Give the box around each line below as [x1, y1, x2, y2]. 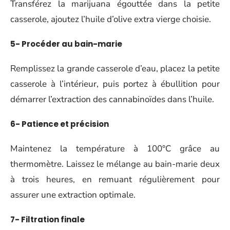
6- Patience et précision [10, 119, 109, 129]
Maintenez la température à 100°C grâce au [10, 142, 220, 155]
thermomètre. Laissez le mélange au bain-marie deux [10, 158, 220, 170]
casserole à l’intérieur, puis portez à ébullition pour [10, 78, 220, 90]
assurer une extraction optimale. [10, 188, 136, 201]
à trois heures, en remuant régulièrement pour [10, 173, 220, 185]
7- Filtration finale [10, 214, 85, 225]
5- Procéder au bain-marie [10, 39, 122, 49]
